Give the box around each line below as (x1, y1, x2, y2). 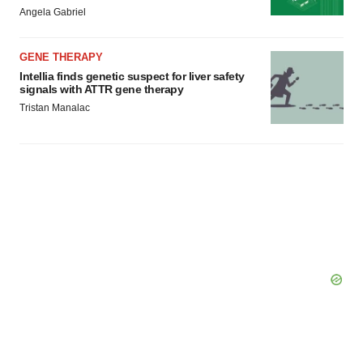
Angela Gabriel (19, 6, 86, 18)
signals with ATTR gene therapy (19, 83, 183, 96)
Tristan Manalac (19, 102, 90, 113)
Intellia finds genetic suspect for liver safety (19, 70, 245, 83)
